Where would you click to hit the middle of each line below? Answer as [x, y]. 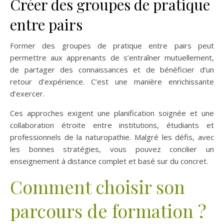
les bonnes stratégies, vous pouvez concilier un [112, 149]
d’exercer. [27, 94]
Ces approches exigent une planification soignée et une [112, 113]
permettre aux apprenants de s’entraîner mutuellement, [112, 58]
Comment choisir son [97, 187]
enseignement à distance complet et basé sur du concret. [109, 161]
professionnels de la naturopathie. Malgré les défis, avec [112, 137]
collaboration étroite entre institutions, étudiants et [112, 125]
